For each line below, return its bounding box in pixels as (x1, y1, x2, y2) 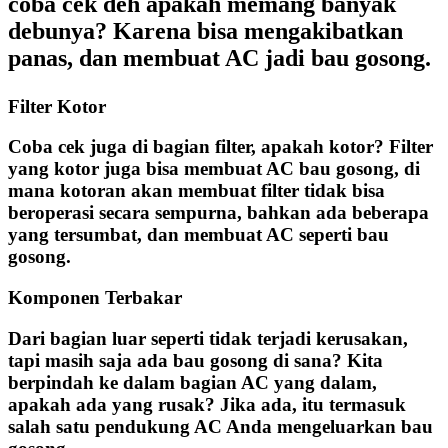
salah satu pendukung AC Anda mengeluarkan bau (8, 415, 433, 437)
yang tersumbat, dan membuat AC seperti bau (8, 224, 389, 246)
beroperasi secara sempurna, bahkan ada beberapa (8, 202, 429, 224)
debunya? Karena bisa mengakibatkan (8, 17, 403, 44)
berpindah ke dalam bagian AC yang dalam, (8, 371, 377, 393)
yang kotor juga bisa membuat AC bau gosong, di (8, 158, 420, 180)
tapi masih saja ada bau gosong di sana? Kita (8, 349, 383, 371)
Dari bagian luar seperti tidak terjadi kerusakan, (8, 327, 408, 349)
